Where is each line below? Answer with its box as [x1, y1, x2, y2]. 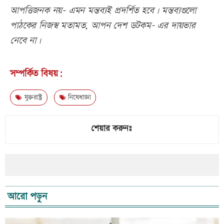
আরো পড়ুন [7, 189, 54, 203]
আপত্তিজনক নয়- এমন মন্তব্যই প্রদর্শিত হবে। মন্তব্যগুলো [10, 3, 196, 17]
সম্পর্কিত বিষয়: [10, 66, 63, 80]
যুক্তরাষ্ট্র [21, 92, 42, 102]
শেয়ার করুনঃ [91, 122, 131, 134]
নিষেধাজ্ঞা [65, 92, 91, 102]
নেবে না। [10, 33, 41, 47]
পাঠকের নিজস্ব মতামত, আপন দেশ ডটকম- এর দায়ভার [10, 18, 195, 32]
